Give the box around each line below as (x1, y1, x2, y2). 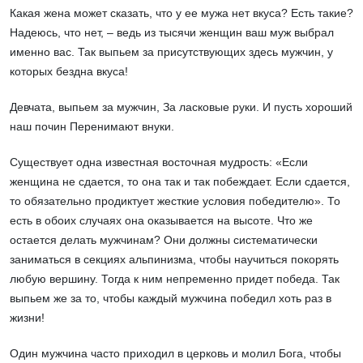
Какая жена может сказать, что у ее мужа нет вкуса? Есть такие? (10, 6, 353, 20)
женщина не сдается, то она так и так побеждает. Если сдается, (10, 175, 350, 189)
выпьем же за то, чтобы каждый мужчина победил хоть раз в (10, 292, 331, 305)
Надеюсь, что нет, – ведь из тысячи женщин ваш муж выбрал (10, 26, 334, 40)
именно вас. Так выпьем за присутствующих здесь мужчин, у (10, 45, 333, 59)
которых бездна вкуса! (10, 65, 128, 79)
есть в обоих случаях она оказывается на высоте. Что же (10, 214, 313, 228)
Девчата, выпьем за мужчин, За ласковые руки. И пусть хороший (10, 100, 352, 114)
